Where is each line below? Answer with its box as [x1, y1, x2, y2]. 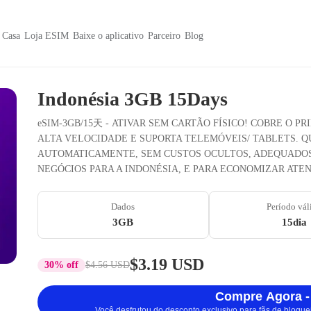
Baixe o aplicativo [72, 31, 144, 41]
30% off [44, 259, 78, 270]
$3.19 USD [130, 255, 204, 274]
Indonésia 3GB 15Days [37, 88, 228, 110]
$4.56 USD [85, 259, 130, 270]
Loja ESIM [24, 31, 69, 41]
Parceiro [147, 31, 180, 41]
